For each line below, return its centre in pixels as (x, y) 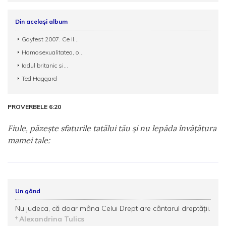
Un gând (28, 191)
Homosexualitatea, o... (53, 52)
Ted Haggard (39, 78)
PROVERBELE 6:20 (34, 107)
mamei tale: (29, 140)
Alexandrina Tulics (52, 219)
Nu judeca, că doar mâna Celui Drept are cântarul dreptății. (113, 208)
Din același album (41, 21)
